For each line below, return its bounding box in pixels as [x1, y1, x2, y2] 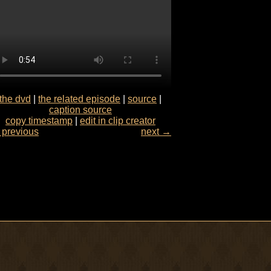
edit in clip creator [80, 115, 155, 126]
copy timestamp [5, 115, 73, 126]
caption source [49, 104, 112, 115]
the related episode [38, 93, 120, 104]
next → [141, 126, 171, 137]
